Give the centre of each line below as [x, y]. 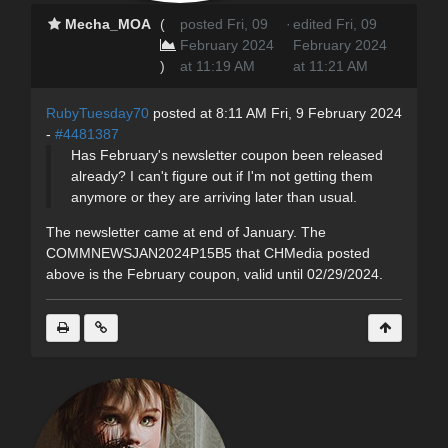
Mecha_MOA [108, 24]
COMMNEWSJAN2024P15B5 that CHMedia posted [208, 253]
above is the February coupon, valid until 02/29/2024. [214, 274]
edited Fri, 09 [335, 24]
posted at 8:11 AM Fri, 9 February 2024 [275, 113]
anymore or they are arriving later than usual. [214, 197]
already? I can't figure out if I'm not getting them [222, 176]
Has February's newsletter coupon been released [227, 155]
